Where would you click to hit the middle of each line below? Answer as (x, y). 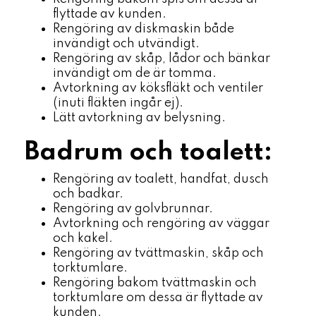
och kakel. (83, 238)
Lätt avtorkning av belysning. (139, 118)
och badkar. (88, 194)
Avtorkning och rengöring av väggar (161, 224)
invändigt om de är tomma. (135, 73)
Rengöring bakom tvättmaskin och (155, 283)
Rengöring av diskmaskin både (144, 29)
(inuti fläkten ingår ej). (118, 103)
